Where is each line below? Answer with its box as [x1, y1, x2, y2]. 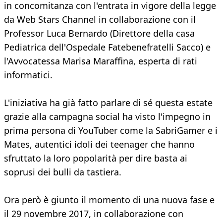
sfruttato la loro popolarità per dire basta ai [4, 152, 187, 165]
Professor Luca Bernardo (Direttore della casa [4, 27, 195, 40]
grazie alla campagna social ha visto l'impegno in [4, 111, 211, 123]
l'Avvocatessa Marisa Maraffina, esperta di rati [4, 55, 197, 67]
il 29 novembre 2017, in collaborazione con [4, 208, 183, 220]
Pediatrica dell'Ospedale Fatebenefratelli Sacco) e [4, 41, 211, 54]
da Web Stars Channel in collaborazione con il [4, 13, 196, 26]
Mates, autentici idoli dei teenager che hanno [4, 138, 195, 151]
